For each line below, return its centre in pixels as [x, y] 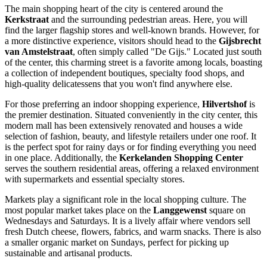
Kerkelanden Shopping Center [181, 158]
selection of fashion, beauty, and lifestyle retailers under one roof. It [131, 136]
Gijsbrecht [240, 41]
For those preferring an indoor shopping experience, [103, 104]
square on [226, 210]
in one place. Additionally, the [62, 158]
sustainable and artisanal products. [69, 253]
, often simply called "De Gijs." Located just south [167, 52]
